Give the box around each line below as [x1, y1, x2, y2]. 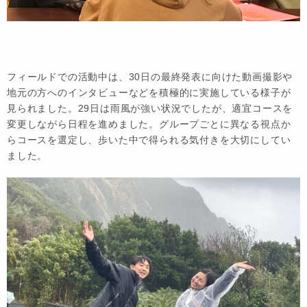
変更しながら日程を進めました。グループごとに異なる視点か [7, 118, 291, 130]
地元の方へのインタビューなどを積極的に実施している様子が [7, 86, 291, 98]
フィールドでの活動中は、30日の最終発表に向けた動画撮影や [7, 71, 293, 82]
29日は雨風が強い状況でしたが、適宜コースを [77, 102, 293, 114]
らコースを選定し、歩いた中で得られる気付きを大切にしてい [7, 134, 291, 145]
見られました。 [7, 102, 78, 114]
